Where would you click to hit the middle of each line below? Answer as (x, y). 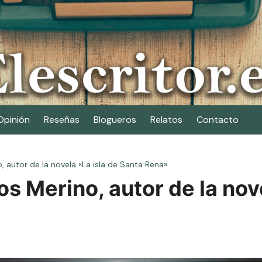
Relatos (166, 120)
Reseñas (62, 120)
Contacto (218, 120)
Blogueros (115, 120)
